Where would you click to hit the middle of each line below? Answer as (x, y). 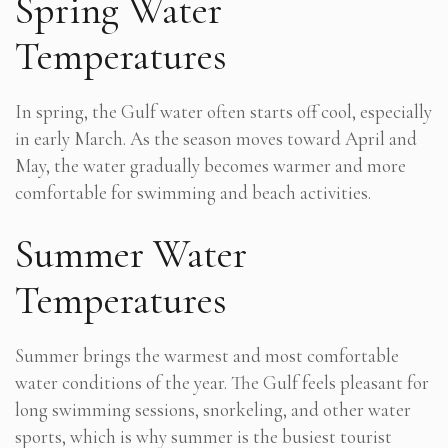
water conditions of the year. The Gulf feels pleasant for (222, 382)
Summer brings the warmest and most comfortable (207, 355)
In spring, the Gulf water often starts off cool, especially (223, 111)
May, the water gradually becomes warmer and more (210, 165)
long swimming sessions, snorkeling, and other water (213, 409)
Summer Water (131, 253)
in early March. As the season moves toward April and (216, 138)
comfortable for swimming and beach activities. (193, 192)
